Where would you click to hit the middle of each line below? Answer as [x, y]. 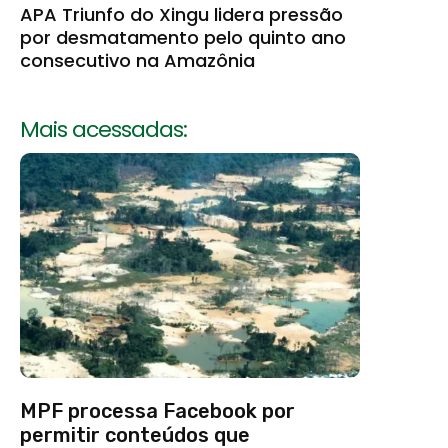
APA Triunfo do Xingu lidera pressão [181, 15]
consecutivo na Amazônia [137, 61]
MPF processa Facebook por [157, 410]
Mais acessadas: [103, 130]
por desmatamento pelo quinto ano [183, 38]
